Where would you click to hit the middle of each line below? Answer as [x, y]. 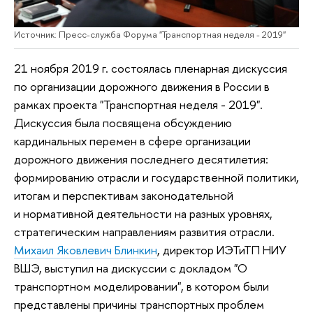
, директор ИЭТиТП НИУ [222, 249]
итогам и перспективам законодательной [124, 195]
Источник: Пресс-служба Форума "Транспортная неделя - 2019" [150, 34]
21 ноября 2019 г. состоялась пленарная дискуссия [151, 68]
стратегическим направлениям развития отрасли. [144, 231]
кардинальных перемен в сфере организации [132, 140]
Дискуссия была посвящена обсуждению [123, 122]
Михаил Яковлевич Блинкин [86, 249]
